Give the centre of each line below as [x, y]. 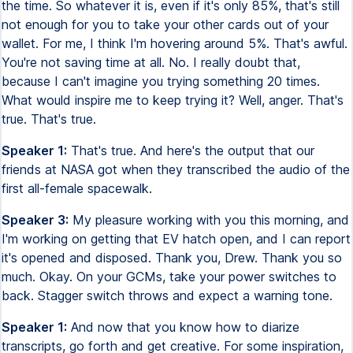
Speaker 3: [35, 220]
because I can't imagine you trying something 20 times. [161, 81]
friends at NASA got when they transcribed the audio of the [176, 169]
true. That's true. [49, 119]
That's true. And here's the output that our [191, 150]
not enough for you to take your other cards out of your [165, 24]
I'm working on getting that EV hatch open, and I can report [176, 239]
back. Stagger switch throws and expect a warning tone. [167, 295]
